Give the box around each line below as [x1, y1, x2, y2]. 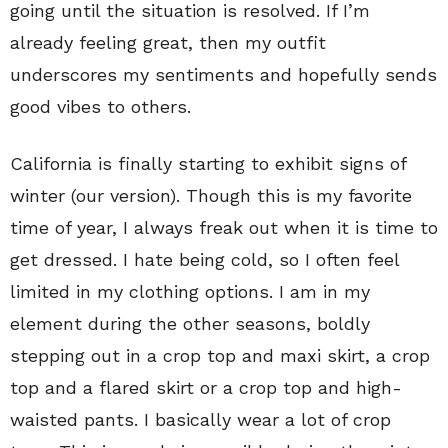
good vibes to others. [10, 96, 191, 118]
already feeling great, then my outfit [10, 32, 326, 54]
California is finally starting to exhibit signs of [10, 153, 406, 175]
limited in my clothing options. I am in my [10, 281, 370, 303]
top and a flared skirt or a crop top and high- [10, 377, 402, 399]
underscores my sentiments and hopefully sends [10, 64, 437, 86]
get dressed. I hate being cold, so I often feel [10, 249, 399, 271]
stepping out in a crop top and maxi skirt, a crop [10, 345, 430, 367]
